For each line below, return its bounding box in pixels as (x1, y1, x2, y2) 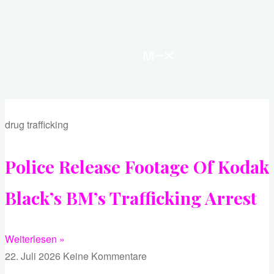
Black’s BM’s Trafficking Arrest (5, 185, 257, 209)
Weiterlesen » (5, 232, 65, 246)
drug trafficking (5, 117, 68, 131)
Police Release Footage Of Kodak (5, 154, 269, 178)
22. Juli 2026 (5, 249, 63, 264)
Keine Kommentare (63, 249, 147, 264)
